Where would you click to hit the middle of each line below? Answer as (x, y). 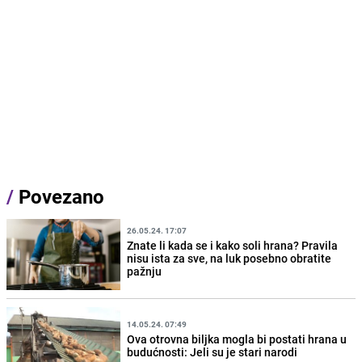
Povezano (59, 197)
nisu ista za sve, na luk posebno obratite (229, 259)
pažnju (145, 271)
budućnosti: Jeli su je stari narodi (213, 352)
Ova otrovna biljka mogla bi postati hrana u (237, 339)
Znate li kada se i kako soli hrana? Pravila (233, 246)
